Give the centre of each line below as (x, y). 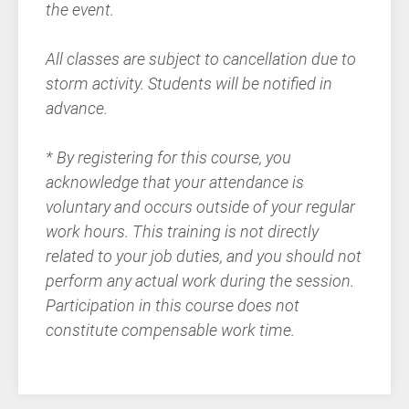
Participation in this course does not (173, 306)
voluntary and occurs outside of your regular (200, 207)
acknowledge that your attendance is (175, 183)
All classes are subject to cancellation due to (201, 59)
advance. (79, 109)
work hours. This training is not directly (182, 232)
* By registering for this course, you (168, 158)
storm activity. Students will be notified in (189, 84)
